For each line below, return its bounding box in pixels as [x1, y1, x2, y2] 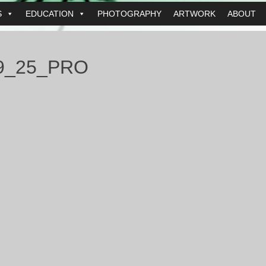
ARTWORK [173, 9, 216, 19]
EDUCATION [25, 9, 74, 19]
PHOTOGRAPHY [97, 9, 161, 19]
